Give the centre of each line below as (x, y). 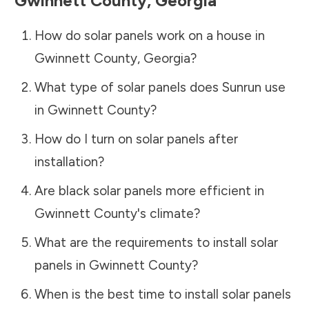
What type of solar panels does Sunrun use (160, 87)
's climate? (168, 213)
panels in (61, 265)
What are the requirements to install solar (156, 242)
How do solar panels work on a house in (149, 35)
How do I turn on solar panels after (136, 139)
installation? (69, 161)
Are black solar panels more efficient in (149, 190)
